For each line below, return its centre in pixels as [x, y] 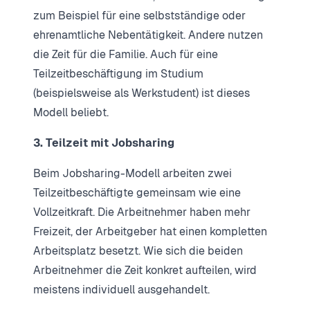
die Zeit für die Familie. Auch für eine [126, 54]
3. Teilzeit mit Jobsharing [104, 143]
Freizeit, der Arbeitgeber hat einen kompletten [150, 231]
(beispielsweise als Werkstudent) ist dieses [142, 93]
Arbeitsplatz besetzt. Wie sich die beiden [138, 250]
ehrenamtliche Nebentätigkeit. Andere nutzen [148, 35]
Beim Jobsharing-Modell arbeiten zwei [133, 173]
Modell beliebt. [71, 112]
